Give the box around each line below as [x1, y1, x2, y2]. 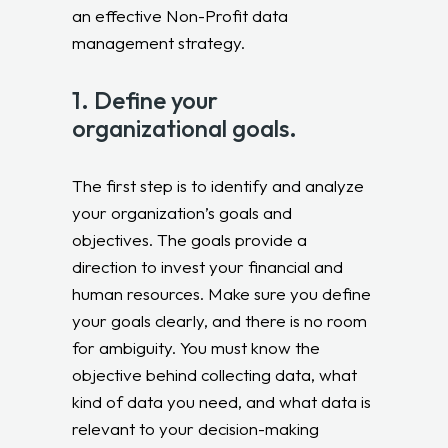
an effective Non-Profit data [72, 4, 289, 26]
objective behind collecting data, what [72, 363, 358, 385]
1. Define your [72, 84, 219, 115]
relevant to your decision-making [72, 417, 320, 439]
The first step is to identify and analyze [72, 174, 365, 196]
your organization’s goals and [72, 201, 293, 223]
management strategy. [72, 31, 246, 53]
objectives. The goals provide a [72, 228, 308, 250]
